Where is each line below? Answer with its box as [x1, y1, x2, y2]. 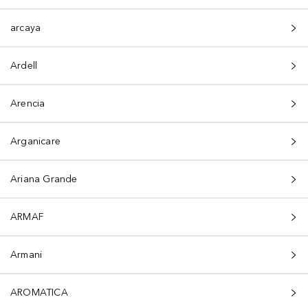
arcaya [10, 22, 41, 34]
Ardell [10, 60, 38, 71]
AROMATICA [10, 287, 68, 298]
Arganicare [10, 135, 60, 147]
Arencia [10, 98, 45, 109]
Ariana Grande [10, 173, 78, 185]
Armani [10, 249, 43, 261]
